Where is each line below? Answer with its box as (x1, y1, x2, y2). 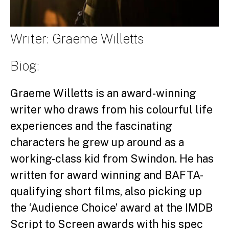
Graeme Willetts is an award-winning (10, 86, 196, 100)
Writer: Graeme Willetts (10, 31, 144, 47)
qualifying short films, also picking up (10, 185, 202, 198)
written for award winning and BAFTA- (10, 168, 203, 181)
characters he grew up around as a (10, 135, 184, 149)
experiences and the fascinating (10, 119, 172, 132)
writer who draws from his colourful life (10, 103, 213, 116)
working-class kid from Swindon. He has (10, 152, 214, 165)
